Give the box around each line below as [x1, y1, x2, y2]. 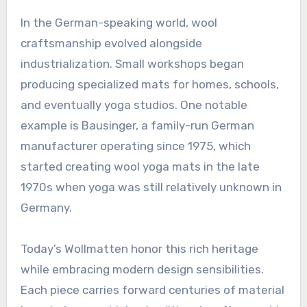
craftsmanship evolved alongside [20, 36, 202, 50]
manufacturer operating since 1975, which [20, 138, 251, 153]
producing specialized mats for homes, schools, [20, 77, 279, 91]
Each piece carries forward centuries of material [20, 282, 284, 297]
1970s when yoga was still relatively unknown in [20, 180, 282, 194]
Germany [20, 200, 69, 214]
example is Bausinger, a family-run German [20, 118, 254, 132]
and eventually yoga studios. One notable [20, 97, 247, 112]
